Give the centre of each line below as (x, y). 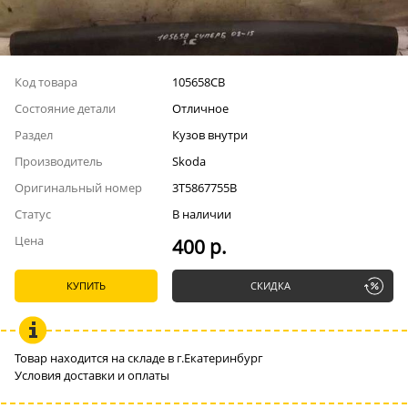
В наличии (201, 214)
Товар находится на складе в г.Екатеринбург (139, 358)
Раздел (34, 135)
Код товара (46, 82)
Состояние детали (65, 108)
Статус (33, 214)
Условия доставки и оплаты (92, 375)
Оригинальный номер (78, 188)
